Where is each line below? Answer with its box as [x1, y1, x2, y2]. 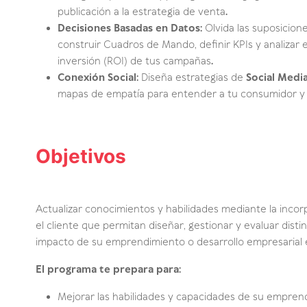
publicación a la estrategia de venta [58, 5, 225, 19]
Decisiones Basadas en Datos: [58, 21, 202, 36]
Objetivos [36, 144, 126, 168]
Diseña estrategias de [138, 71, 246, 85]
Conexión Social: [58, 71, 138, 85]
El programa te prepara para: [36, 262, 181, 277]
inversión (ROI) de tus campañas [58, 54, 211, 69]
